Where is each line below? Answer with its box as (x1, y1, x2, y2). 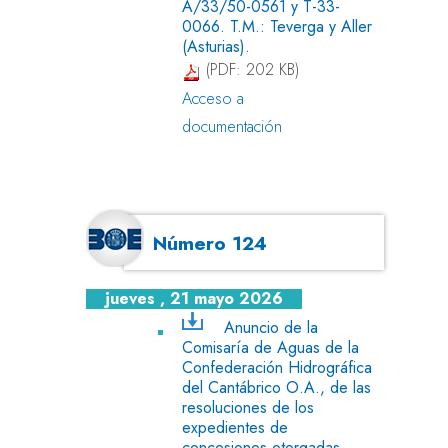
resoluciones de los (182, 395, 314, 419)
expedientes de (182, 415, 288, 439)
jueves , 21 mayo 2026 (105, 287, 284, 311)
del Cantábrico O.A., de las (182, 375, 371, 399)
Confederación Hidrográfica (182, 355, 372, 379)
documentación (182, 114, 282, 138)
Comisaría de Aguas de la (182, 335, 359, 359)
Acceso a (182, 86, 244, 110)
